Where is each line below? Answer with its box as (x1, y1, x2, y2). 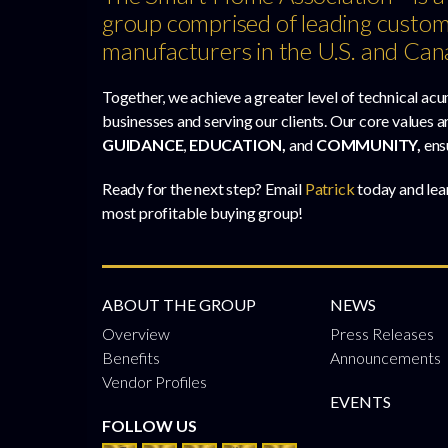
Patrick (304, 179, 355, 198)
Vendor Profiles (102, 372, 207, 391)
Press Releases (329, 324, 434, 343)
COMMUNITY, (316, 135, 424, 154)
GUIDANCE (102, 135, 184, 154)
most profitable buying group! (102, 203, 304, 222)
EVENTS (329, 392, 391, 411)
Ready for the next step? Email (102, 179, 305, 198)
